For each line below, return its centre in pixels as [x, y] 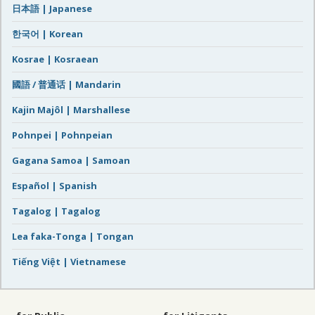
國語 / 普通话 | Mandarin [66, 84]
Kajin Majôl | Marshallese [71, 109]
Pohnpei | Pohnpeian [62, 135]
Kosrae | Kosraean [55, 59]
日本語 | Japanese [52, 8]
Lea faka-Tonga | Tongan [73, 236]
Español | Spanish [54, 185]
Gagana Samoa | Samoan [71, 160]
